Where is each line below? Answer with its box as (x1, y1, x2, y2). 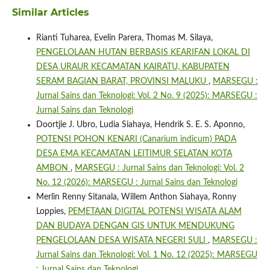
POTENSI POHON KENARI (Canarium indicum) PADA (36, 134, 236, 143)
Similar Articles (11, 6, 89, 18)
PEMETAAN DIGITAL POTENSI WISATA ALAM (67, 207, 242, 216)
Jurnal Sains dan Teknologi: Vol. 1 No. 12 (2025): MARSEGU (36, 250, 257, 259)
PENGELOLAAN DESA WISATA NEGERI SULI (36, 236, 208, 245)
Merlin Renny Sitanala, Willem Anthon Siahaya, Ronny (36, 192, 236, 201)
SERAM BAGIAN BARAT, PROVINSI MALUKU (36, 77, 209, 86)
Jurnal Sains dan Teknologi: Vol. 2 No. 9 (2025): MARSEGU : (36, 91, 257, 100)
